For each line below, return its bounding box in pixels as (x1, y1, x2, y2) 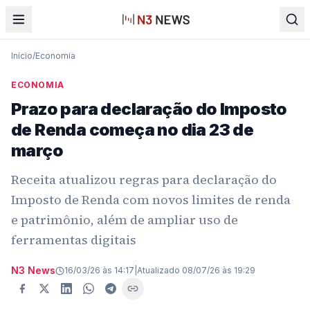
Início (11, 51, 33, 61)
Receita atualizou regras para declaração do (11, 171, 277, 188)
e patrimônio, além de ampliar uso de (11, 211, 238, 228)
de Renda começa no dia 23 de (11, 120, 254, 140)
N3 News (11, 264, 55, 276)
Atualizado (137, 265, 180, 275)
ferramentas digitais (11, 231, 136, 248)
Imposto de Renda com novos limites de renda (11, 191, 291, 208)
